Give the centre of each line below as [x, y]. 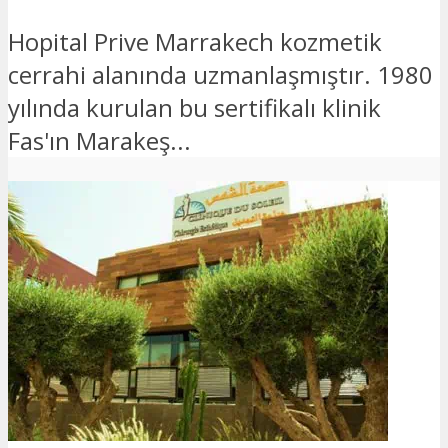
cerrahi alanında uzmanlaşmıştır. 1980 [220, 74]
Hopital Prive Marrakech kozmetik [195, 41]
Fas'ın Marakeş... [99, 140]
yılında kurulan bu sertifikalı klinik [194, 107]
